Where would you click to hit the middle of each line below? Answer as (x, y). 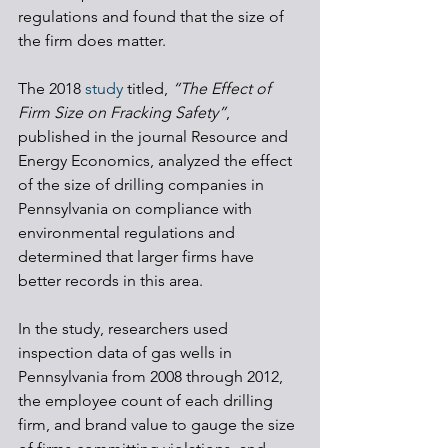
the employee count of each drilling (147, 400)
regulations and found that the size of (153, 16)
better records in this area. (110, 280)
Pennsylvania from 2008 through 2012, (152, 376)
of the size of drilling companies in (143, 184)
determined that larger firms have (138, 256)
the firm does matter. (94, 40)
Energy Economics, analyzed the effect (157, 160)
